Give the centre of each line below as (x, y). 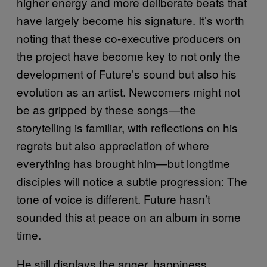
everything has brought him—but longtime (123, 163)
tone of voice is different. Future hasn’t (114, 198)
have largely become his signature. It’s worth (131, 20)
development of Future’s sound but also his (127, 73)
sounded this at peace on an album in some (129, 216)
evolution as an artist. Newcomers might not (128, 91)
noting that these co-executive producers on (129, 38)
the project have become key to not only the (128, 55)
